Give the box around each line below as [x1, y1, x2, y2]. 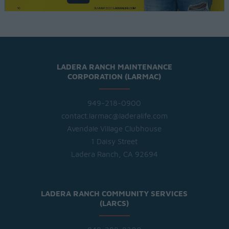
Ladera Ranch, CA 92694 [71, 150, 158, 158]
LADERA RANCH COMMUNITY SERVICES [41, 190, 188, 198]
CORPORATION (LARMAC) [67, 73, 162, 81]
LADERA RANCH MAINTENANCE [56, 63, 172, 71]
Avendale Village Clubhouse [67, 125, 162, 133]
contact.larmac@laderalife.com [61, 112, 168, 120]
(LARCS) [100, 199, 129, 208]
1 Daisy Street [91, 138, 138, 146]
